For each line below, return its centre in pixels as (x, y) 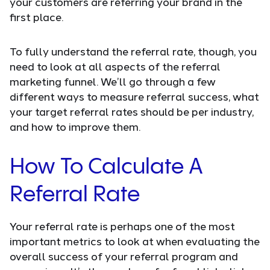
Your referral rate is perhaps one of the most (122, 226)
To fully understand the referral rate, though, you (133, 51)
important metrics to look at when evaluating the (135, 241)
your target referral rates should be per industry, (132, 111)
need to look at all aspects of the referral (115, 66)
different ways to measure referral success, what (134, 96)
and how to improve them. (75, 126)
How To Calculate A (106, 167)
